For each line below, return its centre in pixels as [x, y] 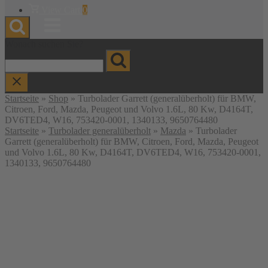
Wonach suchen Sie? [44, 44]
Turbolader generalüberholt [100, 131]
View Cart [60, 10]
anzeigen [45, 19]
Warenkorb [49, 8]
